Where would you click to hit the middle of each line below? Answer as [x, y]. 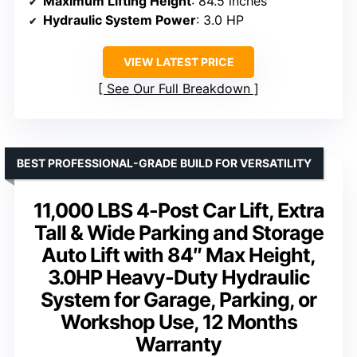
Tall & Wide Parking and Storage [178, 233]
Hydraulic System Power [120, 20]
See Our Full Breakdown [178, 89]
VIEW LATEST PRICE [178, 62]
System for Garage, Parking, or [178, 300]
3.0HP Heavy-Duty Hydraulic [178, 278]
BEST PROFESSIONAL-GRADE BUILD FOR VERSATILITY [164, 163]
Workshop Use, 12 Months [178, 322]
